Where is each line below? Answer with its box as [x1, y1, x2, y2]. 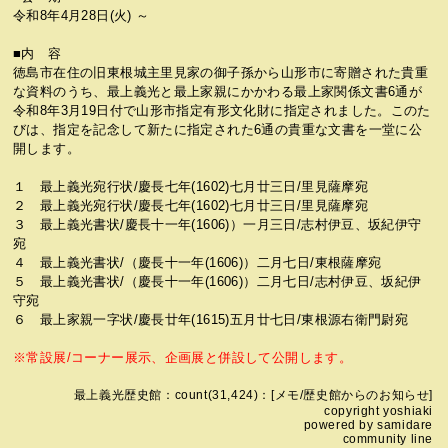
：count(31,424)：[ [161, 388, 275, 402]
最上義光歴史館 [73, 388, 162, 402]
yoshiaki [383, 404, 433, 418]
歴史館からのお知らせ [303, 388, 430, 402]
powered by [303, 418, 378, 432]
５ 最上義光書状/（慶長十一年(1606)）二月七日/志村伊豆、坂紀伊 [13, 274, 422, 289]
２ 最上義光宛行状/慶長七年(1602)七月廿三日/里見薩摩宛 [13, 198, 369, 213]
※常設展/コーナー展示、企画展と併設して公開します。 [13, 350, 353, 365]
